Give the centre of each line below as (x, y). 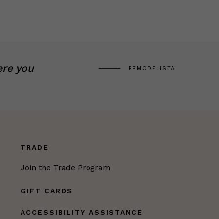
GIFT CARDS (47, 190)
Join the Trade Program (66, 167)
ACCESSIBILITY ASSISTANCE (82, 212)
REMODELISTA (152, 69)
